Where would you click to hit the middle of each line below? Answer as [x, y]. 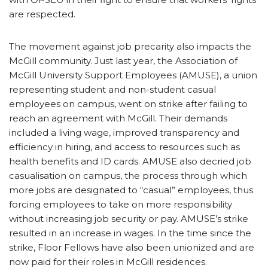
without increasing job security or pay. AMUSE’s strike [129, 218]
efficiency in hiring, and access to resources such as [124, 147]
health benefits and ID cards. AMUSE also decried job [130, 161]
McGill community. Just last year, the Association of [123, 60]
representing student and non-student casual [112, 89]
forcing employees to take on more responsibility [121, 204]
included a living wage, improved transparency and [124, 132]
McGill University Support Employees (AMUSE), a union [133, 75]
